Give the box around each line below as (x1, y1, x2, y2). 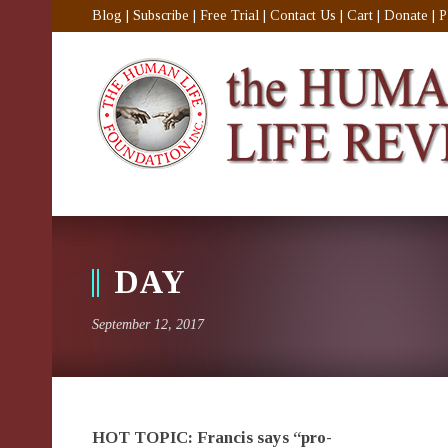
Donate (384, 8, 428, 23)
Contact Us (270, 8, 336, 23)
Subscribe (133, 8, 189, 23)
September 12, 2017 (92, 317, 204, 332)
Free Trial (200, 8, 259, 23)
